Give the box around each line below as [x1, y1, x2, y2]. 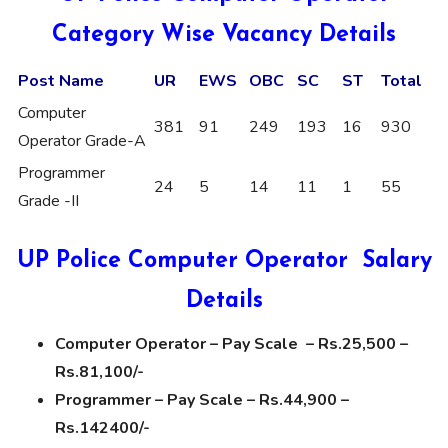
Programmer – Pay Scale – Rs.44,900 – [55, 388, 349, 411]
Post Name [18, 69, 104, 92]
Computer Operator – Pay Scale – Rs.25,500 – [55, 332, 408, 355]
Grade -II [18, 189, 79, 212]
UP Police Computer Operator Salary [16, 249, 432, 273]
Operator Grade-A [18, 129, 146, 152]
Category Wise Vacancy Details [52, 23, 396, 47]
